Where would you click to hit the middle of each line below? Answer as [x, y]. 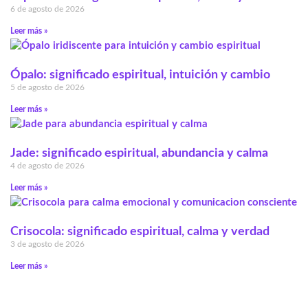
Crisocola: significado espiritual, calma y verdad [140, 232]
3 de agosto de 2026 [47, 244]
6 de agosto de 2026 [47, 9]
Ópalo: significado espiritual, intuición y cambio [140, 75]
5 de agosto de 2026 [47, 88]
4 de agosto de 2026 [47, 166]
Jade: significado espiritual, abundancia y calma [139, 154]
